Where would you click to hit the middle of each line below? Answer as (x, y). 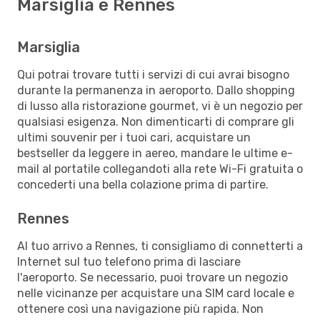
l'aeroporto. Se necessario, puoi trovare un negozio (152, 277)
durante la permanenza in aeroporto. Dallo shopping (156, 90)
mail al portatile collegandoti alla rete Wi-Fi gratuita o (160, 169)
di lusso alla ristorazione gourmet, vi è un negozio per (160, 106)
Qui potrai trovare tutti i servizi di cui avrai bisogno (153, 74)
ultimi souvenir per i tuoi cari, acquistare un (134, 137)
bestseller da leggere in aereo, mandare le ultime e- (155, 153)
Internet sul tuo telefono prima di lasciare (129, 261)
